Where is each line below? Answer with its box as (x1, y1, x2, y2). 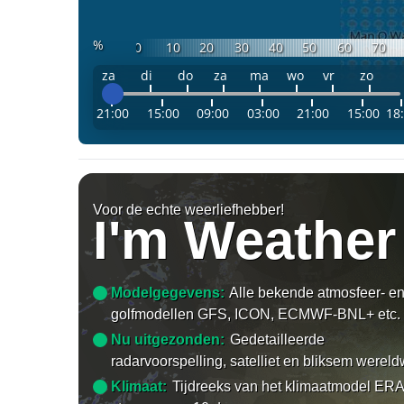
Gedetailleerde (230, 331, 326, 347)
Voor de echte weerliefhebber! (93, 201, 285, 217)
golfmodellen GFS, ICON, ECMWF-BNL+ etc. (111, 306, 401, 322)
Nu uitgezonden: (111, 331, 225, 347)
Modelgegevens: (111, 284, 225, 300)
